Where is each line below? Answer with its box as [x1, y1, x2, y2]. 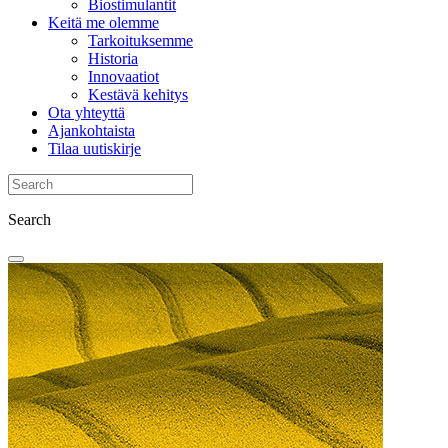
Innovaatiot [88, 67, 159, 85]
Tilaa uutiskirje [48, 139, 141, 157]
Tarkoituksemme [88, 31, 193, 49]
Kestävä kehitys [88, 85, 188, 103]
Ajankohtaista [48, 121, 135, 139]
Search [8, 210, 51, 228]
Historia [88, 49, 138, 67]
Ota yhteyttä [48, 103, 125, 121]
